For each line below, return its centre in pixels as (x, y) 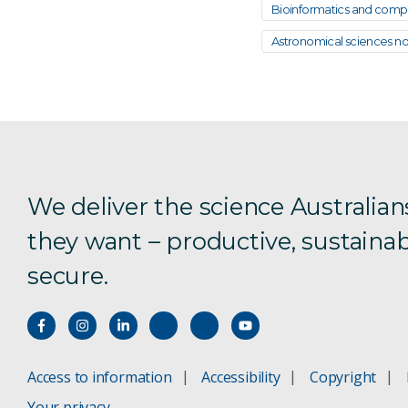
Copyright (343, 377)
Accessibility (241, 377)
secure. (68, 275)
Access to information (100, 377)
